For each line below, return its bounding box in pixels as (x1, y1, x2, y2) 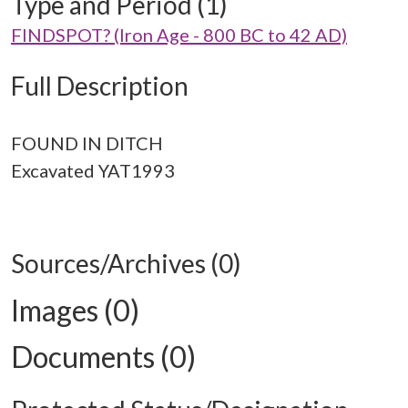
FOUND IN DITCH (11, 132, 163, 154)
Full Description (11, 70, 189, 101)
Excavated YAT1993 (11, 159, 175, 181)
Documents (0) (11, 339, 196, 374)
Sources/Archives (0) (11, 248, 241, 279)
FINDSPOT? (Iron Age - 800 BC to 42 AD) (11, 24, 347, 46)
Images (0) (11, 292, 139, 328)
